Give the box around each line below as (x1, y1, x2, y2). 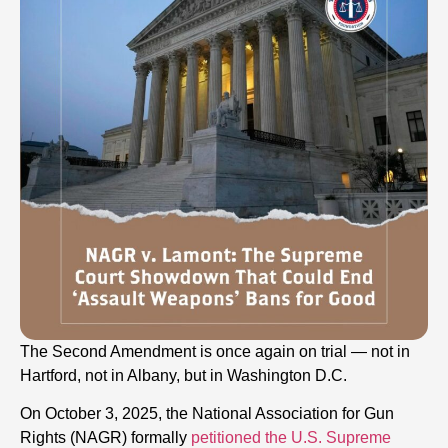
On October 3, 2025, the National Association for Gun (20, 405, 394, 423)
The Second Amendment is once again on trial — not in (20, 342, 410, 360)
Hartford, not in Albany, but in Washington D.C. (20, 366, 347, 384)
